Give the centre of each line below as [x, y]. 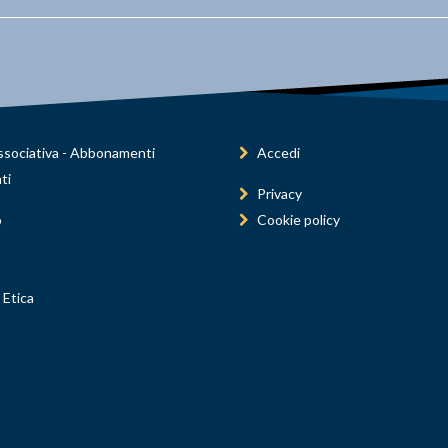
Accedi [278, 152]
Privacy [279, 193]
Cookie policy [298, 219]
